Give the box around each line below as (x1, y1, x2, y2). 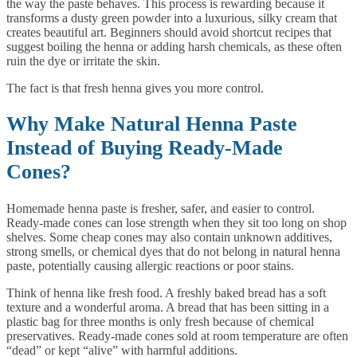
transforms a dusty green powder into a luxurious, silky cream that (6, 10, 337, 25)
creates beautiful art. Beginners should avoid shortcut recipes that (6, 25, 331, 39)
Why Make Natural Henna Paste (6, 112, 297, 136)
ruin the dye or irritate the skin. (6, 53, 160, 68)
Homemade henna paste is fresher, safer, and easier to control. (6, 201, 315, 215)
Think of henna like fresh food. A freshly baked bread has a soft (6, 285, 326, 300)
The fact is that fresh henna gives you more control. (6, 80, 264, 95)
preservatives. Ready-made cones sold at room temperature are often (6, 328, 348, 343)
